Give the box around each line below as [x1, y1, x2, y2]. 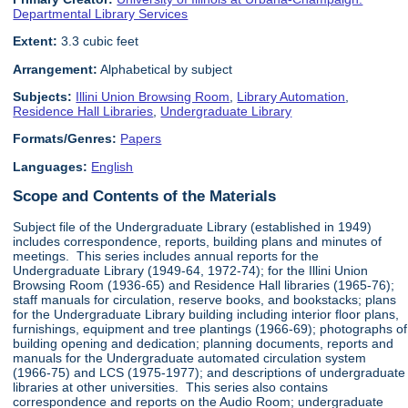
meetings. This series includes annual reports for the [13, 248, 320, 263]
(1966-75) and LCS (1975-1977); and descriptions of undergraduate [13, 364, 406, 380]
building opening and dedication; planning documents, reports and [13, 335, 394, 351]
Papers [120, 131, 162, 147]
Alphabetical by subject [97, 61, 233, 76]
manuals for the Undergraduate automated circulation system [13, 350, 367, 365]
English [91, 158, 134, 174]
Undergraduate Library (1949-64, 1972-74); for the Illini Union [13, 262, 369, 278]
